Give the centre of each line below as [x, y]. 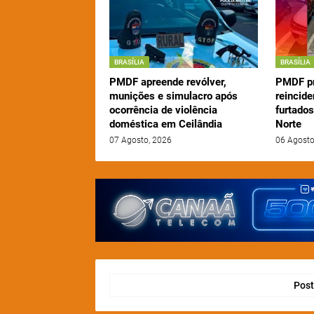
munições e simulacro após [173, 96]
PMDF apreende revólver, [168, 82]
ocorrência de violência [163, 110]
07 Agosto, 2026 [140, 141]
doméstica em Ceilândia [165, 124]
